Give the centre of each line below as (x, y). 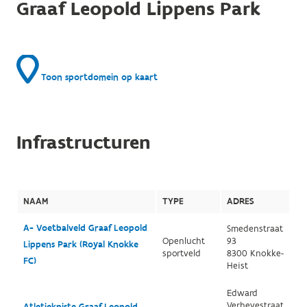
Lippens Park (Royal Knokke (81, 245)
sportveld (181, 254)
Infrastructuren (83, 143)
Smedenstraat (255, 229)
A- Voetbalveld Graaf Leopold (85, 228)
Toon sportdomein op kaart (98, 77)
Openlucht (183, 241)
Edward (242, 293)
